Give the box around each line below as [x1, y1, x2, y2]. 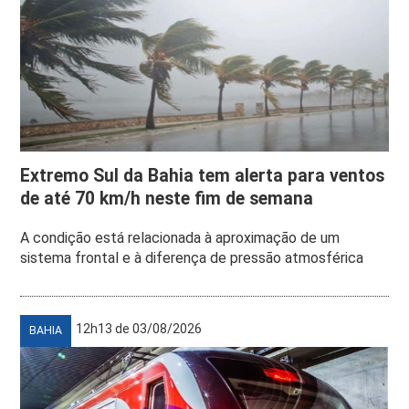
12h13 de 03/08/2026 [76, 320, 203, 336]
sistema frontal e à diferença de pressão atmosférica [20, 248, 364, 267]
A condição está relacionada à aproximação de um [20, 228, 341, 246]
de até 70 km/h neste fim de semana [20, 187, 314, 209]
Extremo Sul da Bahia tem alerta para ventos [20, 164, 385, 186]
